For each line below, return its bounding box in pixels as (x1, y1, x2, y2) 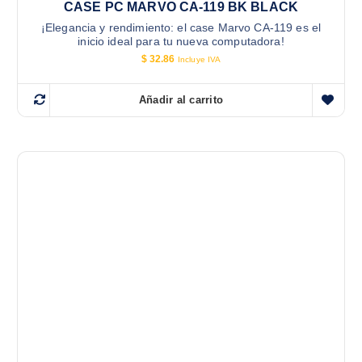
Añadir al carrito (138, 94, 224, 107)
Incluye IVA (177, 55, 221, 65)
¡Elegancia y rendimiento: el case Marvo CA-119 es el (40, 21, 322, 35)
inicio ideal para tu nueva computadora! (78, 35, 284, 48)
